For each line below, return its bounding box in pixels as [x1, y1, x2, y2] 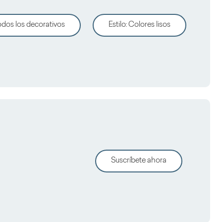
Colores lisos [128, 21, 170, 29]
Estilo [109, 21, 126, 29]
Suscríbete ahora [111, 157, 166, 165]
